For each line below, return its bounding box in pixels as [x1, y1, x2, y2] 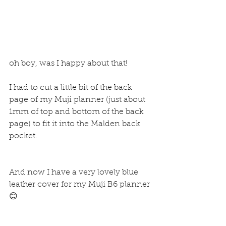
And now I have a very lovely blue [9, 168, 140, 177]
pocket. [9, 132, 37, 141]
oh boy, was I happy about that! [9, 60, 128, 68]
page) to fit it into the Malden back [9, 120, 142, 129]
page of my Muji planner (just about [9, 96, 147, 104]
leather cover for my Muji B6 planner [9, 181, 152, 189]
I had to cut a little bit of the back [9, 84, 134, 92]
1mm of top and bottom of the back [9, 108, 146, 117]
